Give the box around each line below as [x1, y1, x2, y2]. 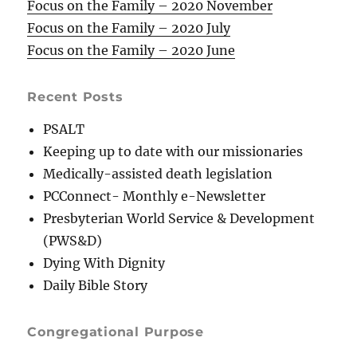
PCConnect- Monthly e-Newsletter [43, 188, 266, 205]
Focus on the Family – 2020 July [27, 20, 231, 37]
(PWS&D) [43, 233, 103, 249]
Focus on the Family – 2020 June [27, 42, 236, 59]
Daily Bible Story [43, 277, 148, 294]
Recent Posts [27, 89, 124, 105]
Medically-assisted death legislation [43, 166, 273, 182]
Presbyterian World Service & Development [43, 210, 316, 227]
